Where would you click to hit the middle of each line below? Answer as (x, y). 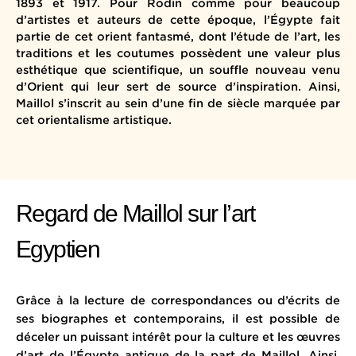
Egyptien (58, 249)
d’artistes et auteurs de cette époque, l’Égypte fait (178, 20)
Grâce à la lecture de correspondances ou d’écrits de (178, 300)
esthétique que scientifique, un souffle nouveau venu (178, 70)
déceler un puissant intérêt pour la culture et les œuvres (178, 336)
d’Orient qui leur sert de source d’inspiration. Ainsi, (178, 87)
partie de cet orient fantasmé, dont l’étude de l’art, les (178, 37)
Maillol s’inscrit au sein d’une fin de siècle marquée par (178, 103)
